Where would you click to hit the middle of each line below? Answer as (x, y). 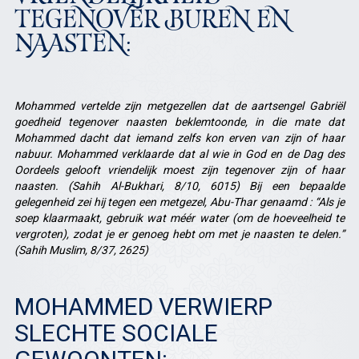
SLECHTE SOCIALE (116, 333)
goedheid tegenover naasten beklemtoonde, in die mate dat (179, 122)
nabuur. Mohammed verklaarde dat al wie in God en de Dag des (179, 154)
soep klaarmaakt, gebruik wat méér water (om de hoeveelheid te (179, 218)
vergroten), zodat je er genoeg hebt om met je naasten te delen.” (179, 234)
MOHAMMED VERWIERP (143, 307)
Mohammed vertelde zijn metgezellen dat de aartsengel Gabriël (179, 106)
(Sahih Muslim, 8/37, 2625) (81, 250)
